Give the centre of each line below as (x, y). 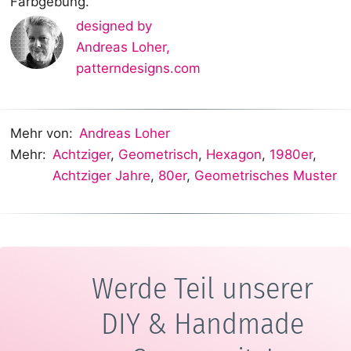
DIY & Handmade (202, 323)
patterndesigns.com (138, 69)
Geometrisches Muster (266, 176)
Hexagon (234, 155)
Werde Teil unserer (202, 288)
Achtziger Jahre (102, 176)
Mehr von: (42, 134)
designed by (114, 26)
